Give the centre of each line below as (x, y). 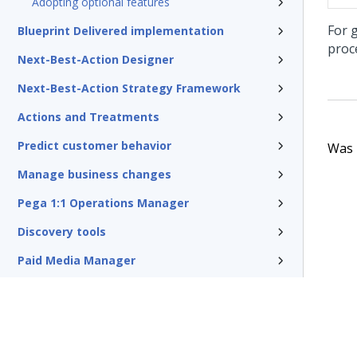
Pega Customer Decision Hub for (111, 341)
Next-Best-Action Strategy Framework (129, 88)
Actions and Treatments (88, 117)
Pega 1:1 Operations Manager (103, 203)
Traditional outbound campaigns (112, 289)
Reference (47, 318)
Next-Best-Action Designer (96, 59)
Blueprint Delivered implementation (121, 31)
